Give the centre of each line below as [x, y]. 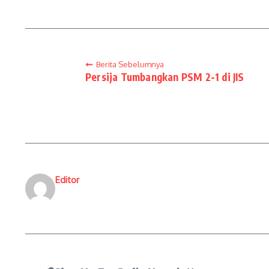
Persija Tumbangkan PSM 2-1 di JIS [165, 77]
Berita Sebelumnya [130, 64]
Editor [67, 180]
